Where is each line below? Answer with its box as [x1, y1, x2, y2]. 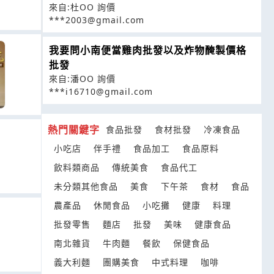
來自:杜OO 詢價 [49, 1, 116, 13]
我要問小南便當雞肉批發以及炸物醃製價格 [49, 43, 246, 57]
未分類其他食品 [54, 180, 118, 192]
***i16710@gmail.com [49, 86, 153, 97]
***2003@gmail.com [49, 14, 144, 26]
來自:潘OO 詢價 [49, 73, 116, 84]
